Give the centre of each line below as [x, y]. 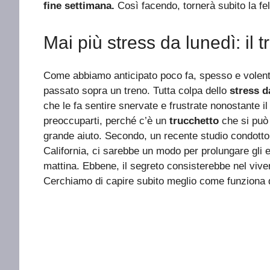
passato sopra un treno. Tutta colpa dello [137, 90]
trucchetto [194, 121]
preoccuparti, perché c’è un [106, 121]
